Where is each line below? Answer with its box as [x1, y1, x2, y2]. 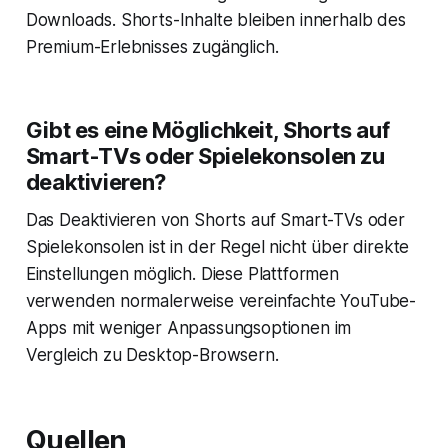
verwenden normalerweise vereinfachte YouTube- [25, 290, 417, 311]
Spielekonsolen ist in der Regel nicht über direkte [25, 236, 410, 257]
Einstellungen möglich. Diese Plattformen [25, 263, 339, 284]
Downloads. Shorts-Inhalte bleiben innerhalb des [25, 9, 406, 30]
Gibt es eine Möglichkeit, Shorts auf [25, 116, 390, 143]
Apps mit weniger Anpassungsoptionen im [25, 317, 352, 338]
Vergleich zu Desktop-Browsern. [25, 344, 279, 365]
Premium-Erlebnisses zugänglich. [25, 36, 279, 57]
